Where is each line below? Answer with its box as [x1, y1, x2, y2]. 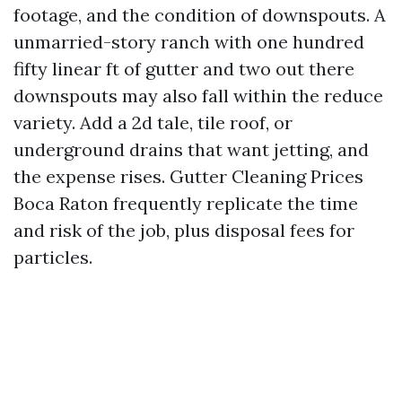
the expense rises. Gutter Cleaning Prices [13, 165, 363, 188]
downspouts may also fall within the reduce [13, 84, 383, 107]
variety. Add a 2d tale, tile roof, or [13, 111, 293, 134]
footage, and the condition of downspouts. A [13, 4, 386, 26]
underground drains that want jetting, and [13, 138, 369, 161]
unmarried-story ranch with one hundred [13, 31, 364, 53]
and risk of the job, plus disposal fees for [13, 219, 354, 241]
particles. [13, 246, 92, 268]
